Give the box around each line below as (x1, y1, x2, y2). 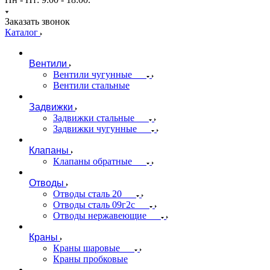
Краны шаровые (53, 243, 120, 253)
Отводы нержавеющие (53, 210, 146, 221)
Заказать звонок (5, 16, 70, 27)
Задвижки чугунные (53, 124, 137, 134)
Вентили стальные (53, 80, 130, 90)
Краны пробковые (53, 254, 128, 264)
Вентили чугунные (53, 69, 132, 80)
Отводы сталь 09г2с (53, 199, 135, 210)
